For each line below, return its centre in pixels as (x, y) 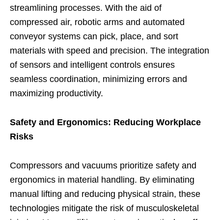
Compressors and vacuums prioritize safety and (103, 165)
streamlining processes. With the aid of (86, 8)
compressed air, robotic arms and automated (97, 22)
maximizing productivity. (56, 93)
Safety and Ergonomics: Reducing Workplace (105, 122)
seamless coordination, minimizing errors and (98, 79)
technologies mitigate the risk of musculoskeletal (104, 208)
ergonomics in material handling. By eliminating (102, 179)
